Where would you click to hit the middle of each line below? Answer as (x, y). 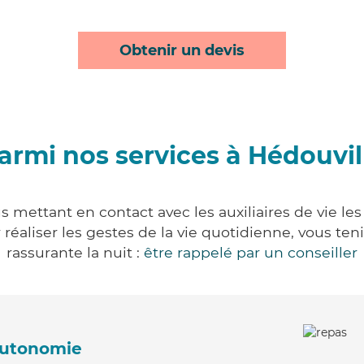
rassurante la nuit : (75, 252)
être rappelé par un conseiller (251, 252)
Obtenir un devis (182, 50)
